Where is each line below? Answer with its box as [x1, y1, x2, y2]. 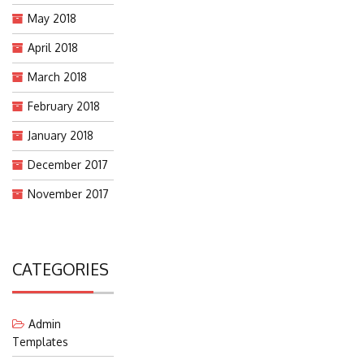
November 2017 [28, 186, 109, 201]
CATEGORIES [12, 258, 109, 279]
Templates [12, 334, 68, 349]
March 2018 [28, 69, 87, 84]
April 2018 [28, 40, 78, 54]
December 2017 [28, 157, 108, 171]
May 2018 [28, 11, 76, 25]
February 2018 [28, 98, 100, 113]
